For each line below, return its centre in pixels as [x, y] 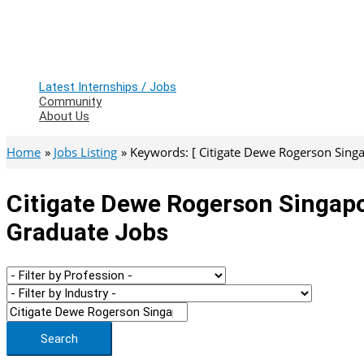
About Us [64, 116]
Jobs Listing [85, 152]
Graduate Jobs [87, 232]
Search [59, 338]
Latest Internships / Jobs [108, 87]
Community [70, 102]
